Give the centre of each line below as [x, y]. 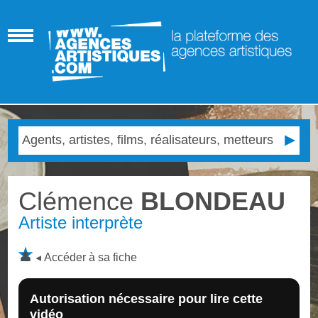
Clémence [76, 201]
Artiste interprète [81, 222]
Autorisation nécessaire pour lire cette [147, 298]
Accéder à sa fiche [91, 257]
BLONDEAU [210, 201]
